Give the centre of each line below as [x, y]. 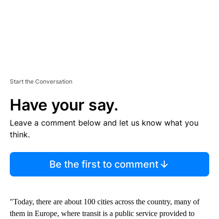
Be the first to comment [104, 164]
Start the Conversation [41, 82]
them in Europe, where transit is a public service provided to [102, 214]
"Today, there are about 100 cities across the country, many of [105, 202]
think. [20, 135]
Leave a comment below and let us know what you [104, 123]
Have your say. [64, 105]
